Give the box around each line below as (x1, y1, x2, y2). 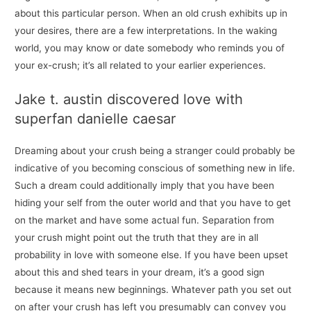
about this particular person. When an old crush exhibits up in (15, 8, 288, 19)
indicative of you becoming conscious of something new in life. (15, 162, 296, 174)
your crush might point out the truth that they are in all (15, 232, 259, 244)
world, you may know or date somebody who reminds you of (15, 42, 285, 54)
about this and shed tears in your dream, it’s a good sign (15, 267, 265, 278)
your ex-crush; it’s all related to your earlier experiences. (15, 60, 267, 72)
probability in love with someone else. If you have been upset (15, 249, 289, 261)
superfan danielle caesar (15, 110, 176, 128)
